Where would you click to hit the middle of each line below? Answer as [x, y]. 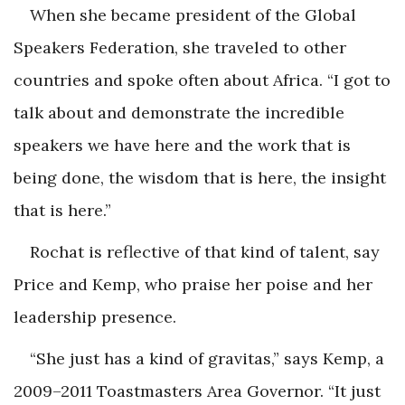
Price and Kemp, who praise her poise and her [193, 284]
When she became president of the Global [193, 14]
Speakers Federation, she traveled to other [180, 47]
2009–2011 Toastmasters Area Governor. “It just [197, 391]
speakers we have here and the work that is [182, 145]
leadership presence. [95, 316]
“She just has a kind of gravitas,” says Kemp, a [207, 358]
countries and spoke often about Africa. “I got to [202, 80]
